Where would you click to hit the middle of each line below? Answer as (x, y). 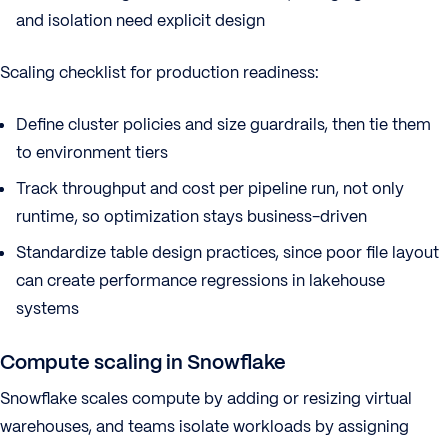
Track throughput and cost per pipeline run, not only (210, 188)
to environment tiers (92, 152)
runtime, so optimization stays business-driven (191, 216)
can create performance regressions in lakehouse (200, 280)
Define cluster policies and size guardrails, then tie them (223, 124)
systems (47, 308)
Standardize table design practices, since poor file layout (227, 252)
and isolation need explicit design (140, 20)
